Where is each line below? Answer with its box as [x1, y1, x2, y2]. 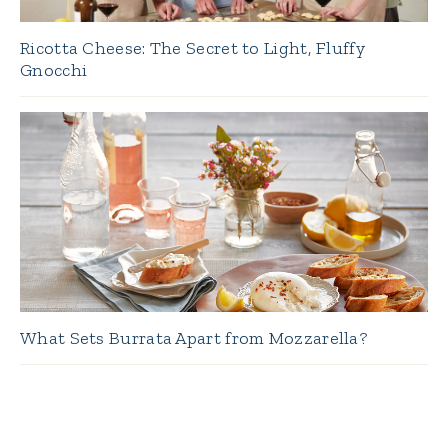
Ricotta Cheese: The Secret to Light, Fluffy [20, 36, 365, 59]
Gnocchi [20, 58, 88, 81]
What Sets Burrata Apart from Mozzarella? [20, 326, 367, 349]
